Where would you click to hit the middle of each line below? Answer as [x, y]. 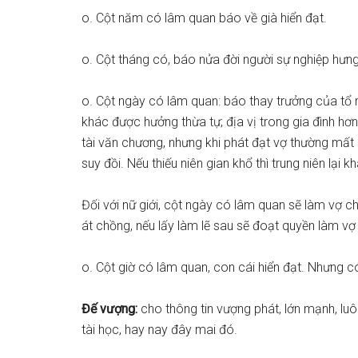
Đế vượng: [111, 309]
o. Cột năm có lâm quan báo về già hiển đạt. [204, 18]
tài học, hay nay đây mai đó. [159, 330]
